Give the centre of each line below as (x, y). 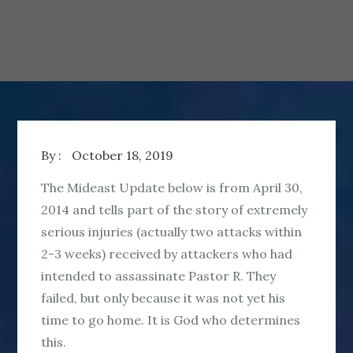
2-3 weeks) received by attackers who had (167, 253)
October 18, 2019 (123, 155)
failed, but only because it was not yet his (163, 297)
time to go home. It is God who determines (171, 320)
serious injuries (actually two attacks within (172, 231)
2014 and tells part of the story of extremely (175, 209)
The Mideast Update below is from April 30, (172, 187)
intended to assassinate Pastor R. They (159, 275)
